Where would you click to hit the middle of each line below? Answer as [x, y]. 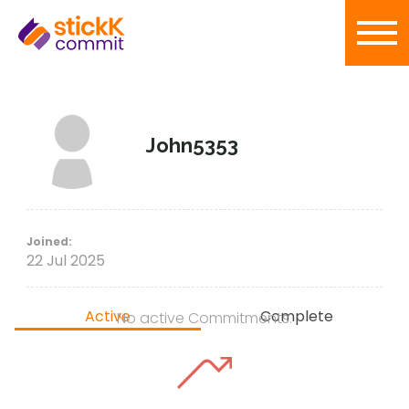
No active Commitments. [204, 318]
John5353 [193, 145]
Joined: [49, 241]
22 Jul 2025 [65, 261]
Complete [296, 316]
